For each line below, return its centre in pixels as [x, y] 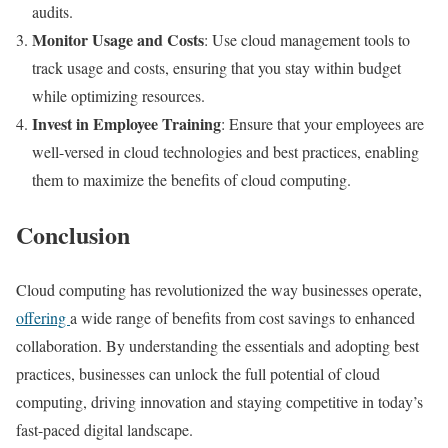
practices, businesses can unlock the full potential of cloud [198, 373]
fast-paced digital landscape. [104, 429]
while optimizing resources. [118, 95]
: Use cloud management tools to [307, 39]
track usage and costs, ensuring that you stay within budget [216, 67]
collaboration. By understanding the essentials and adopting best [217, 345]
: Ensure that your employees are [322, 123]
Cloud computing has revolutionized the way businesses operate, [219, 289]
